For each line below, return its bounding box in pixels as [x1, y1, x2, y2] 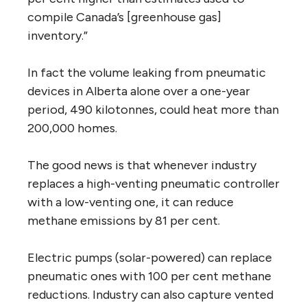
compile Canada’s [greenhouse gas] [27, 9, 221, 25]
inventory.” [27, 27, 88, 43]
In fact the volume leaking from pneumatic [27, 64, 266, 80]
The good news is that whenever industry [27, 157, 256, 173]
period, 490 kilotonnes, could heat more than [27, 101, 279, 117]
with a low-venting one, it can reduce [27, 194, 234, 210]
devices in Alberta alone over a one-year [27, 83, 250, 99]
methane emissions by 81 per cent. [27, 212, 220, 228]
